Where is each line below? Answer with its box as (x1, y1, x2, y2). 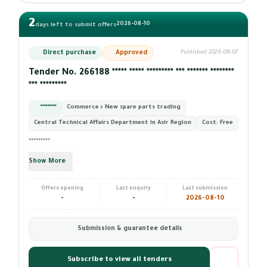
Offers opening (41, 186, 83, 192)
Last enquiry (116, 186, 151, 192)
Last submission (182, 186, 228, 192)
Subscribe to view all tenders (67, 256, 172, 264)
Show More (29, 158, 66, 165)
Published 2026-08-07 (181, 49, 238, 56)
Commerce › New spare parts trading (67, 104, 181, 111)
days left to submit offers (35, 22, 116, 29)
